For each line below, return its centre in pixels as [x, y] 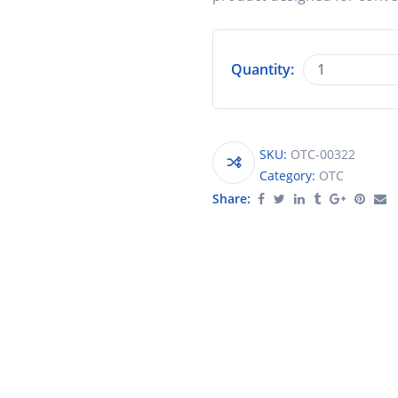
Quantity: [263, 70]
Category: [289, 175]
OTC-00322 [323, 154]
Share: [231, 198]
